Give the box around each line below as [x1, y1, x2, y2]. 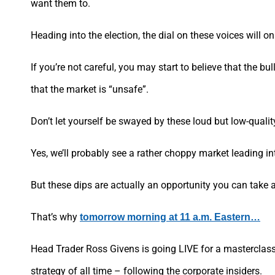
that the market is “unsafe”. [31, 83, 149, 95]
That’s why [31, 211, 80, 223]
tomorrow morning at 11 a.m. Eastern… [80, 211, 260, 222]
